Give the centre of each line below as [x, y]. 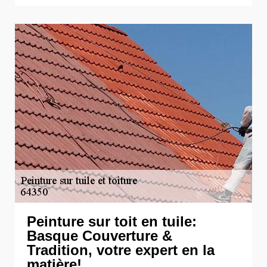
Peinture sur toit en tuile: [112, 221]
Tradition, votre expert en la [121, 250]
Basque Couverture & [100, 236]
